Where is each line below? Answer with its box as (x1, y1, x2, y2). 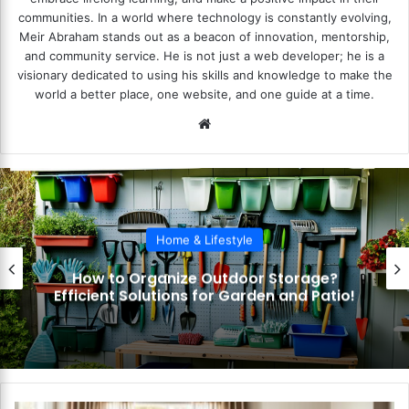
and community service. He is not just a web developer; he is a (25, 47, 384, 63)
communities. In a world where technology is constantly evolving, (17, 9, 392, 25)
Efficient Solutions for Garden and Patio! (54, 285, 355, 307)
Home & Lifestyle (156, 232, 253, 247)
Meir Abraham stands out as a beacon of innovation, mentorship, (19, 28, 390, 44)
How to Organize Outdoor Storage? (71, 267, 338, 289)
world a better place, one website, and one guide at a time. (35, 86, 374, 101)
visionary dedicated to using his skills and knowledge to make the (16, 67, 393, 82)
